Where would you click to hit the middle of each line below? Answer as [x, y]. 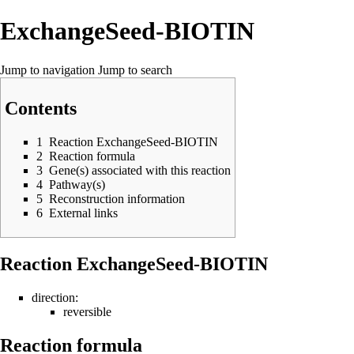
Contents [41, 108]
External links [83, 213]
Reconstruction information [117, 198]
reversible [87, 311]
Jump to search [135, 70]
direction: [55, 297]
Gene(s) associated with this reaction [140, 170]
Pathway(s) [77, 184]
